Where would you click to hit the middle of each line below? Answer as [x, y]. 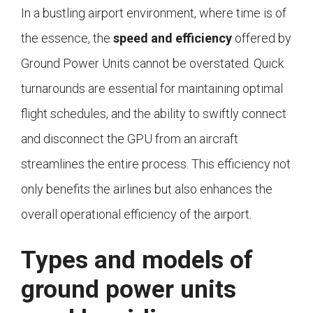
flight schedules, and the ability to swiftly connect [154, 114]
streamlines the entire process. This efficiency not [156, 164]
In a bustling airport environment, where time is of [154, 13]
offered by [262, 38]
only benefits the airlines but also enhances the [147, 189]
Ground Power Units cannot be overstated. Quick [152, 64]
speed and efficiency [173, 38]
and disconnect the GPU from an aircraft [130, 139]
